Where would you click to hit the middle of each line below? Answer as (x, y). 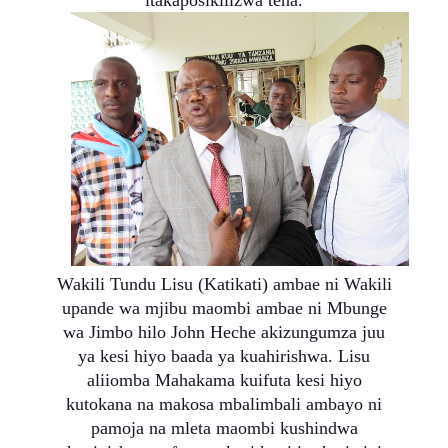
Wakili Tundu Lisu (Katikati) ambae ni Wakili (224, 283)
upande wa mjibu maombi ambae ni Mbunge (224, 307)
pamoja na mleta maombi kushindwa (224, 427)
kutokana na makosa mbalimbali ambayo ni (224, 403)
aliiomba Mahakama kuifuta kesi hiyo (224, 379)
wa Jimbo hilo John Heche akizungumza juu (224, 331)
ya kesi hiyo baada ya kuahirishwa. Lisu (224, 355)
